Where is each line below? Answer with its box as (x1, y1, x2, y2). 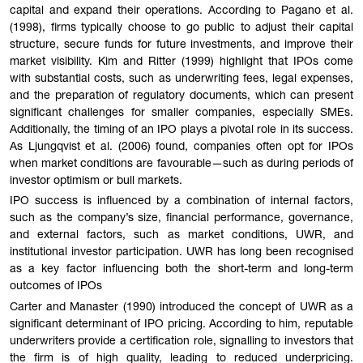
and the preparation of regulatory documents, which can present (10, 90, 353, 102)
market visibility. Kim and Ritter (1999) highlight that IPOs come (10, 56, 353, 68)
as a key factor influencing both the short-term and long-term (10, 264, 353, 276)
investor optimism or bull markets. (10, 175, 182, 187)
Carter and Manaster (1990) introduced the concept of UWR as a (10, 302, 353, 314)
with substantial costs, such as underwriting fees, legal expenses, (10, 73, 353, 85)
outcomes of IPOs (10, 281, 102, 293)
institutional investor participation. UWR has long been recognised (10, 247, 353, 259)
